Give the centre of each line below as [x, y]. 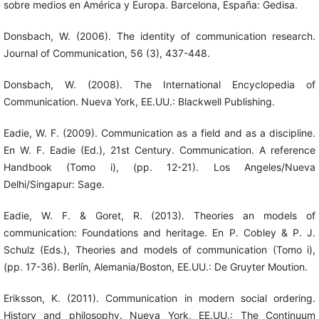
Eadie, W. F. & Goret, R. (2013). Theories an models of [159, 215]
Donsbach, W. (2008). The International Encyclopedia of [159, 84]
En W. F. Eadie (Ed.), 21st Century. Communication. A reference [159, 150]
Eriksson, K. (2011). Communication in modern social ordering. [159, 298]
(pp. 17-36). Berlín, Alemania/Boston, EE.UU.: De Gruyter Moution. [155, 266]
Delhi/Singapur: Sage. [54, 184]
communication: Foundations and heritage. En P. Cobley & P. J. [159, 232]
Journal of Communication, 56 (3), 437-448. [106, 53]
